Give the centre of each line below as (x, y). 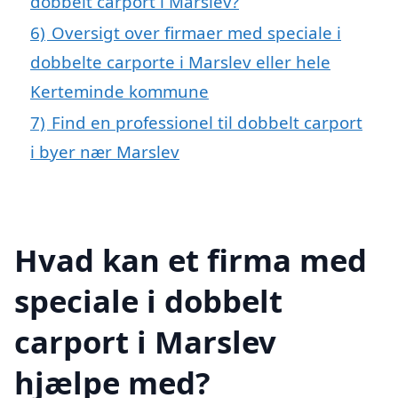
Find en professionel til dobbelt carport (207, 122)
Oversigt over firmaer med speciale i (196, 32)
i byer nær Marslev (105, 151)
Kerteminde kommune (119, 91)
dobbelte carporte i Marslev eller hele (180, 61)
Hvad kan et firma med (191, 259)
